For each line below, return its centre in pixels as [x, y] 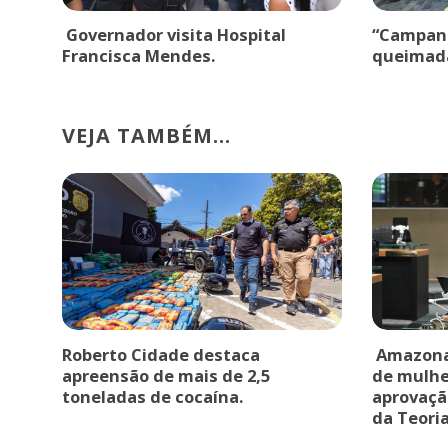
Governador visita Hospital [174, 34]
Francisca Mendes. [138, 55]
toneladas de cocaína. [152, 396]
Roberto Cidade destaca [161, 354]
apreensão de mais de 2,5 [166, 375]
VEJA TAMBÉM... [146, 136]
